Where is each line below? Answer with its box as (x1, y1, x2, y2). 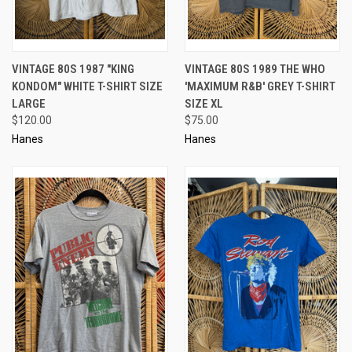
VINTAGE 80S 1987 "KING (12, 61, 134, 76)
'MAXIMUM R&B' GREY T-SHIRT (184, 79, 335, 93)
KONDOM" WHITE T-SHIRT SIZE (12, 79, 163, 93)
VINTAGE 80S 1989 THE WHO (184, 61, 325, 76)
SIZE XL (184, 96, 223, 111)
